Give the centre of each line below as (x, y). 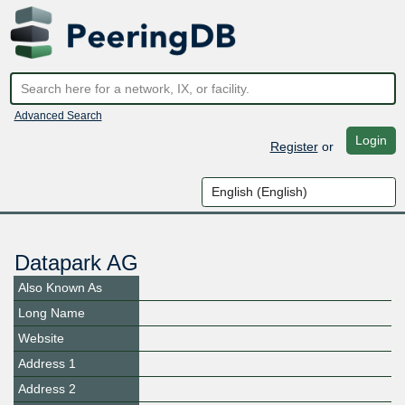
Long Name (52, 313)
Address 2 (47, 389)
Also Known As (60, 288)
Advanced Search (58, 115)
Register (294, 146)
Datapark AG (76, 263)
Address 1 (47, 364)
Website (41, 339)
